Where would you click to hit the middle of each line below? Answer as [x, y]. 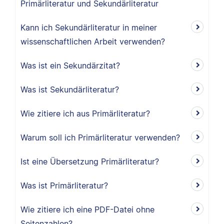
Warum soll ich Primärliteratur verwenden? [100, 137]
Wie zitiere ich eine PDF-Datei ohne [87, 209]
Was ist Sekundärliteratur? [70, 89]
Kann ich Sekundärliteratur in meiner [89, 27]
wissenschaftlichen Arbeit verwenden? [93, 41]
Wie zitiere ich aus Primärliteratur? [85, 113]
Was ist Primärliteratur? [64, 185]
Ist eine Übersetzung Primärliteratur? [90, 161]
